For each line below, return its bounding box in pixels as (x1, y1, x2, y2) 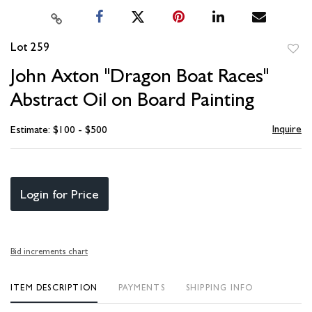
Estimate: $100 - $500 (10, 123, 107, 136)
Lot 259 (10, 40, 49, 54)
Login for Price (20, 187, 99, 202)
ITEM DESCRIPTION (10, 283, 98, 293)
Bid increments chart (10, 247, 88, 257)
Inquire (272, 123, 302, 136)
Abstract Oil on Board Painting (10, 87, 254, 111)
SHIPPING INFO (185, 283, 253, 293)
